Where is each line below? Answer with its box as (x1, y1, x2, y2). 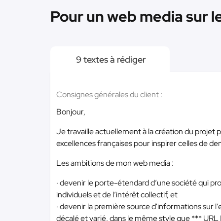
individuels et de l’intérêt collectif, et (56, 189, 178, 200)
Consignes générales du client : (56, 89, 162, 100)
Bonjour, (56, 107, 85, 117)
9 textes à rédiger (74, 54, 146, 65)
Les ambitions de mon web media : (56, 158, 174, 168)
